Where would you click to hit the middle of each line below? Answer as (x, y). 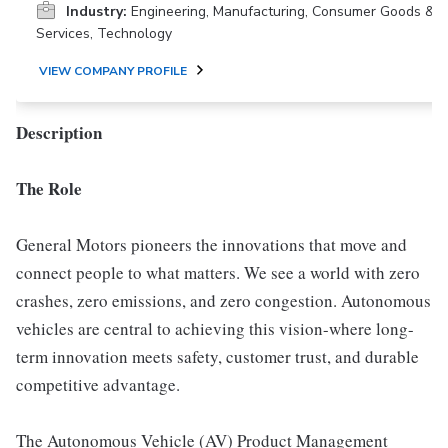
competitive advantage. (98, 384)
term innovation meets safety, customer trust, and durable (217, 356)
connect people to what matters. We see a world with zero (218, 272)
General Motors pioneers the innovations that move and (211, 244)
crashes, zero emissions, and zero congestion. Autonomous (223, 300)
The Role (49, 188)
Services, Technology (104, 33)
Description (59, 132)
